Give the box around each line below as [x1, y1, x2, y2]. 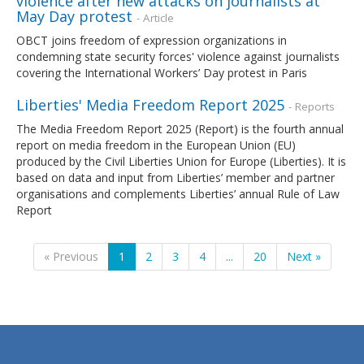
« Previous [43, 248, 98, 264]
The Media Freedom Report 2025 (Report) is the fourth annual [16, 120, 344, 136]
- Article [136, 10, 174, 25]
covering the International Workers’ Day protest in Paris [16, 64, 310, 80]
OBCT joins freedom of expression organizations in [16, 32, 287, 48]
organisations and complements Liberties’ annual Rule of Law [16, 185, 340, 201]
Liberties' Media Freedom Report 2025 [16, 94, 284, 115]
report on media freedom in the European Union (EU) [16, 136, 296, 153]
